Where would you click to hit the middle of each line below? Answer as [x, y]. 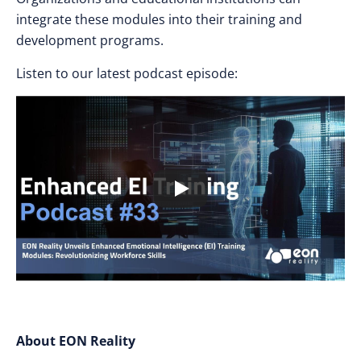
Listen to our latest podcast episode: [127, 73]
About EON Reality [76, 340]
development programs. [90, 40]
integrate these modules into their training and [159, 19]
